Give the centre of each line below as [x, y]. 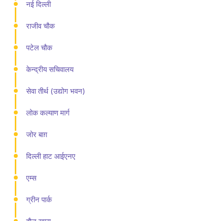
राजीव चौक [40, 26]
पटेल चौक [39, 47]
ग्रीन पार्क [39, 199]
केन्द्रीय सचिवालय [50, 69]
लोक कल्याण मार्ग [48, 112]
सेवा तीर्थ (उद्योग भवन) [56, 91]
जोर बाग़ [37, 134]
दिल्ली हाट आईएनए [51, 156]
